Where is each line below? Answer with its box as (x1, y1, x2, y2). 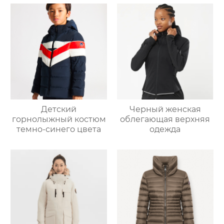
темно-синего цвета (16, 124, 101, 134)
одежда (149, 124, 181, 134)
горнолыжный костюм (11, 114, 106, 124)
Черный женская (129, 104, 201, 114)
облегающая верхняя (120, 114, 210, 124)
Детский (41, 104, 77, 114)
